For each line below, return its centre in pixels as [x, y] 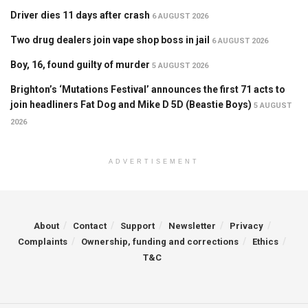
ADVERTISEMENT [154, 162]
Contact [89, 226]
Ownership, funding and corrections [160, 242]
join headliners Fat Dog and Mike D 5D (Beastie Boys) [131, 105]
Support [137, 226]
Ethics [265, 242]
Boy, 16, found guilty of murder [80, 65]
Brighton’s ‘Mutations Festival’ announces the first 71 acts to [148, 90]
